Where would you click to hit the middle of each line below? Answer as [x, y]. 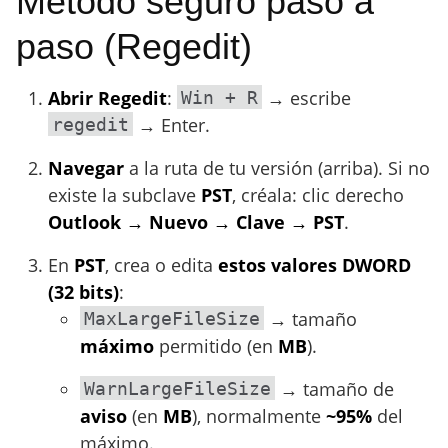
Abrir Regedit [107, 98]
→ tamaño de [334, 389]
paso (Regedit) [134, 46]
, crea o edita [161, 265]
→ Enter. [171, 125]
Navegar [86, 168]
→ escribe [306, 98]
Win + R [219, 97]
